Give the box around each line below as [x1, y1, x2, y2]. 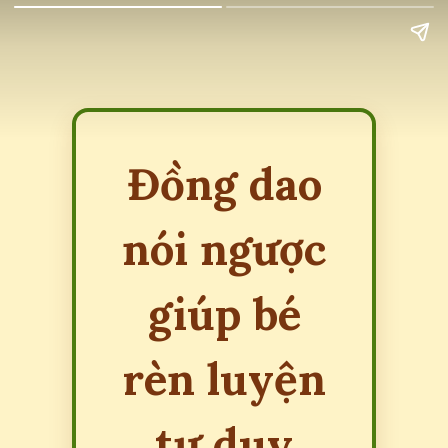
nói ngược [121, 220, 327, 277]
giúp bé [147, 285, 301, 342]
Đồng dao [126, 155, 322, 212]
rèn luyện [122, 350, 326, 407]
